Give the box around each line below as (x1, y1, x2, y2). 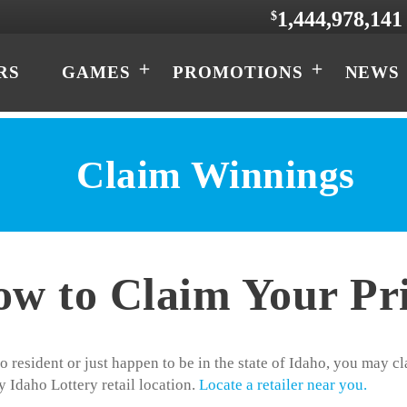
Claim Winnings (76, 154, 355, 196)
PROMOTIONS (173, 62, 303, 82)
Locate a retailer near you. (199, 376, 367, 393)
